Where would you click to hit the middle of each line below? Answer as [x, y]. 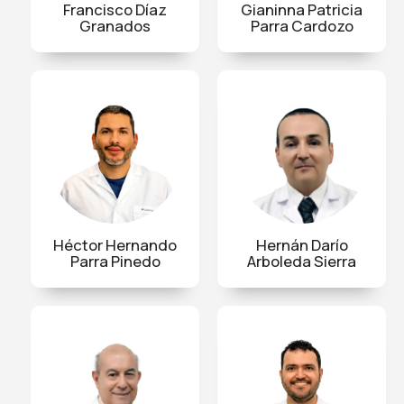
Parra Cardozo [302, 25]
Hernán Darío [302, 244]
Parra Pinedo [115, 261]
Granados [115, 25]
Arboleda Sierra [302, 261]
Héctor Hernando [115, 244]
